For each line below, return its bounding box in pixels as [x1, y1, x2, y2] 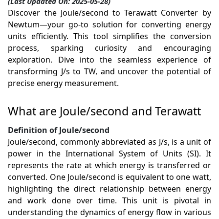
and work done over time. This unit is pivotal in [8, 195, 211, 206]
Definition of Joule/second [8, 125, 110, 136]
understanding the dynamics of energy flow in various [8, 207, 211, 218]
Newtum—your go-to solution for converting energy [8, 19, 211, 30]
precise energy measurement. [8, 78, 119, 89]
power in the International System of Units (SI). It [8, 148, 211, 159]
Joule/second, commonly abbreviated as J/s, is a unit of [8, 136, 211, 148]
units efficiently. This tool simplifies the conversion [8, 31, 211, 42]
